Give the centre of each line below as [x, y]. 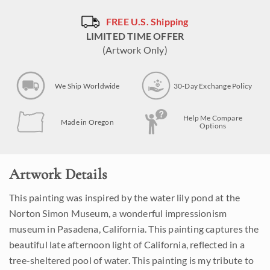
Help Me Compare [213, 118]
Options [213, 126]
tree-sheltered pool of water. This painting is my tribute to [132, 260]
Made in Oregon [87, 122]
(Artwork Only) [135, 50]
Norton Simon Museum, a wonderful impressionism [118, 213]
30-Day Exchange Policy [213, 86]
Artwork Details [58, 174]
